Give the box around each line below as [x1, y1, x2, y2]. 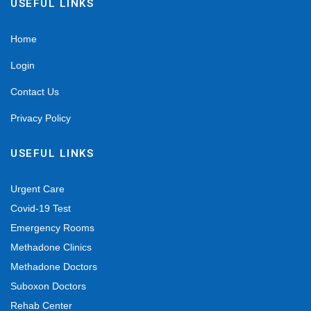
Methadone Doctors [10, 261, 97, 273]
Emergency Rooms [10, 222, 94, 234]
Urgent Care [10, 183, 65, 195]
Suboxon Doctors [10, 280, 86, 292]
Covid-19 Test [10, 203, 71, 215]
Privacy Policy [10, 112, 71, 124]
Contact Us [10, 86, 59, 98]
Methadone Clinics [10, 242, 92, 253]
